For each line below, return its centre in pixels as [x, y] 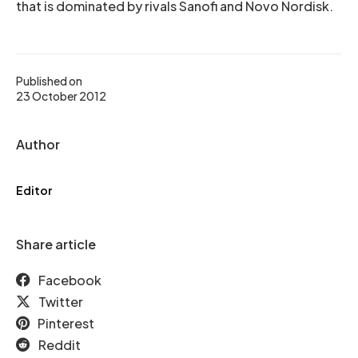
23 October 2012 [61, 96]
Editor [34, 190]
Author [38, 144]
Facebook [70, 280]
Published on [49, 81]
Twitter [61, 302]
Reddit [60, 345]
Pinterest [66, 323]
